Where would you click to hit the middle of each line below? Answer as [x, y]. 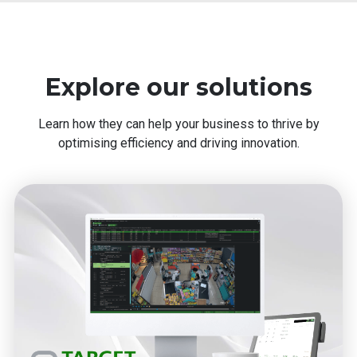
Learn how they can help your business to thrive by [178, 124]
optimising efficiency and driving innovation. [178, 143]
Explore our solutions [178, 88]
